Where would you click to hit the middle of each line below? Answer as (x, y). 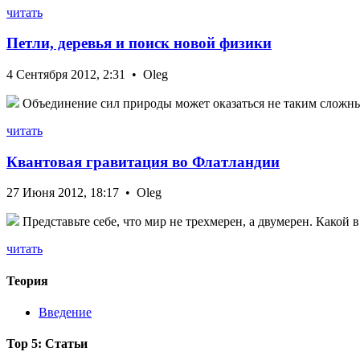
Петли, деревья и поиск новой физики (139, 43)
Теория (27, 280)
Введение (65, 312)
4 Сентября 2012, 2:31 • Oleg (87, 75)
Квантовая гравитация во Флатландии (143, 162)
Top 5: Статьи (47, 344)
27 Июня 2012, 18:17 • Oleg (84, 193)
